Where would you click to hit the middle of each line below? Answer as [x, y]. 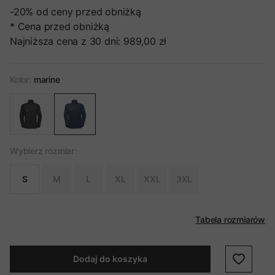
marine [47, 79]
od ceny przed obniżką [89, 12]
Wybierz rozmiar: [43, 151]
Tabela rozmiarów [230, 219]
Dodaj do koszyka [110, 259]
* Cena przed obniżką [60, 26]
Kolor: [21, 79]
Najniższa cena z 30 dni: [65, 41]
